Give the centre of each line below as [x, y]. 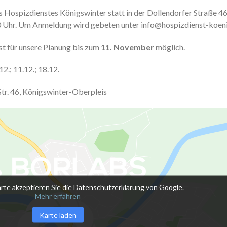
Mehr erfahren [58, 196]
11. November [128, 47]
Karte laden [58, 215]
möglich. [170, 47]
